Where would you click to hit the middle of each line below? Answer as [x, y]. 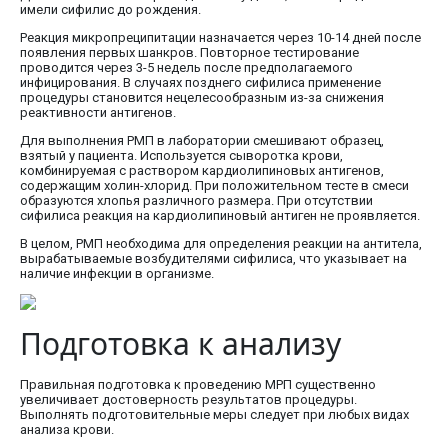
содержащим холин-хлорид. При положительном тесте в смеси [214, 186]
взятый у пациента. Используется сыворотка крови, [181, 156]
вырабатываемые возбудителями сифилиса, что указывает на [213, 259]
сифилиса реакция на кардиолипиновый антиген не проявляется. [220, 216]
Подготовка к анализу [180, 344]
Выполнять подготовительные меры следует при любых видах [214, 415]
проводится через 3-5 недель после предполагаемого [186, 68]
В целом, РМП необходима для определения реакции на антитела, [221, 244]
